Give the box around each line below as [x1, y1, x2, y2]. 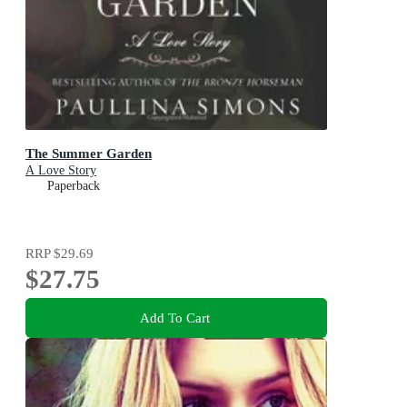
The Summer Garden [25, 144, 152, 161]
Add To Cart [139, 309, 210, 325]
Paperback [47, 178, 100, 193]
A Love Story [25, 163, 96, 177]
